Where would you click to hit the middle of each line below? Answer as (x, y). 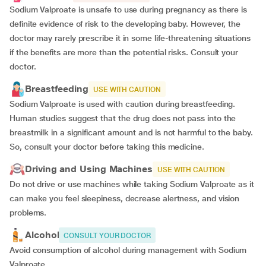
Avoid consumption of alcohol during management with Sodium (128, 250)
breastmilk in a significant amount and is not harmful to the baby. (131, 132)
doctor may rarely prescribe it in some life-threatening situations (130, 38)
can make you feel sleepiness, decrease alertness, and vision (125, 198)
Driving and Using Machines (89, 169)
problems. (28, 213)
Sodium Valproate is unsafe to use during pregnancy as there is (129, 9)
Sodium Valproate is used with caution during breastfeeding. (123, 104)
